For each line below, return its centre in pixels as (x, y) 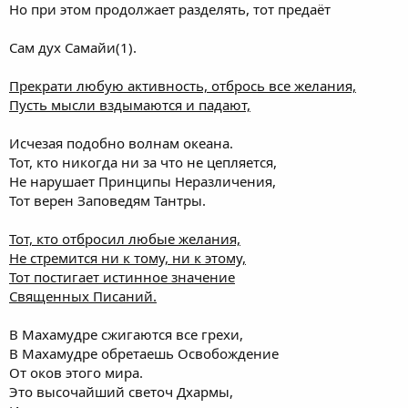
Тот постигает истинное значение (122, 277)
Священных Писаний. (83, 296)
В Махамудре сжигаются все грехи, (126, 334)
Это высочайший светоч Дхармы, (121, 392)
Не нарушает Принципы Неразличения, (143, 181)
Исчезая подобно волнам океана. (121, 143)
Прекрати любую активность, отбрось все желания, (183, 86)
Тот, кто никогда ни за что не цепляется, (143, 162)
